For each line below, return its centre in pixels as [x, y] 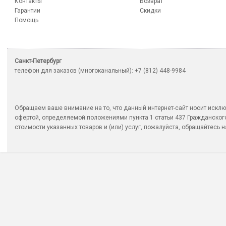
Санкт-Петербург [38, 61]
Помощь [26, 20]
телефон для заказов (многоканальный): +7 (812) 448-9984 [100, 71]
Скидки [150, 11]
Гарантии [27, 11]
